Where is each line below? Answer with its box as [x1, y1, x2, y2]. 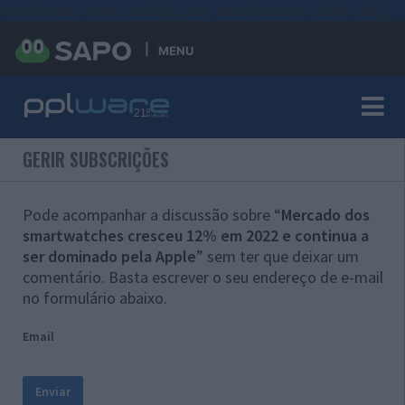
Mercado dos [281, 204, 370, 225]
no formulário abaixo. [23, 287, 167, 308]
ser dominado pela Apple [23, 246, 196, 267]
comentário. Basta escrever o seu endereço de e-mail [23, 267, 383, 287]
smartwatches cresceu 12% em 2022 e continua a [23, 225, 369, 246]
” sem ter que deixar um [196, 246, 359, 267]
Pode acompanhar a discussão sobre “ [23, 204, 281, 225]
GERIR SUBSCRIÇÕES [23, 146, 169, 173]
